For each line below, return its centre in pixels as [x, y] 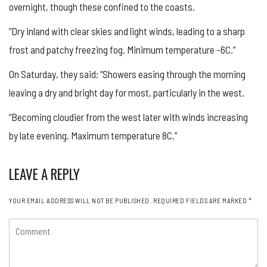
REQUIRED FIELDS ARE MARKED [201, 200]
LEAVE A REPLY [44, 174]
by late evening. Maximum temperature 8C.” [93, 135]
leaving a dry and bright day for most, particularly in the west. [127, 92]
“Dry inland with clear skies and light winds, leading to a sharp [127, 31]
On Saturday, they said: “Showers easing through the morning [127, 74]
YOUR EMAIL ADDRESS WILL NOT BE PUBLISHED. [80, 200]
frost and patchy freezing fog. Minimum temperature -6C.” [122, 49]
